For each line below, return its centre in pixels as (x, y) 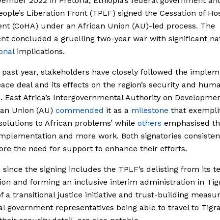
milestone (150, 110)
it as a (117, 110)
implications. (40, 51)
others (150, 123)
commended (80, 110)
